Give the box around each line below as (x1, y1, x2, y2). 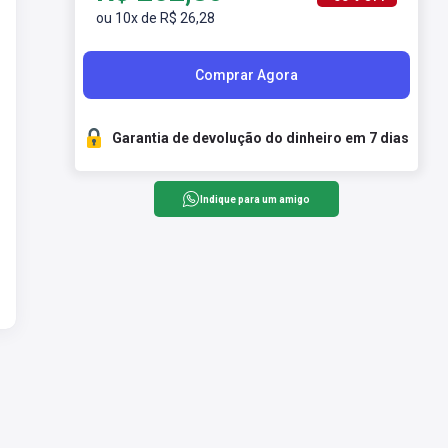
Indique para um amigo (199, 193, 310, 205)
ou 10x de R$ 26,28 (95, 10, 215, 26)
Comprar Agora (194, 67, 298, 83)
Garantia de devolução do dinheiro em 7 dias (111, 130, 409, 146)
